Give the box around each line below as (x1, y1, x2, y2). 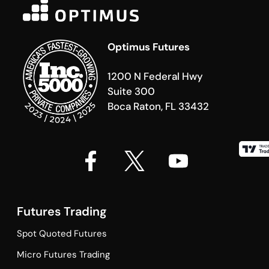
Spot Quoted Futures (16, 227, 107, 240)
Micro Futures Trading (16, 248, 110, 261)
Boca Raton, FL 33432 (107, 99, 209, 113)
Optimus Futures (107, 40, 190, 53)
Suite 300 (107, 84, 155, 98)
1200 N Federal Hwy (107, 69, 203, 83)
